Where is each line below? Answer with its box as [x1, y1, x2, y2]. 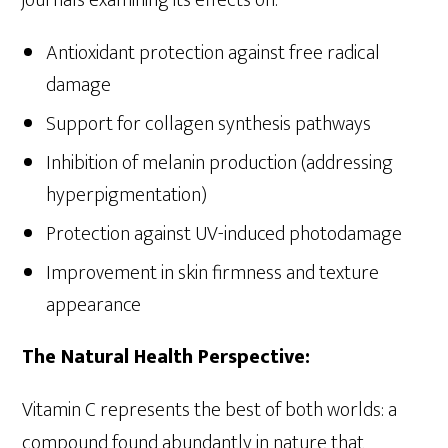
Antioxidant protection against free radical [46, 35, 381, 70]
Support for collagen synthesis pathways [46, 106, 372, 141]
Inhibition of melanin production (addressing [46, 145, 394, 180]
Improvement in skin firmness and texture [46, 255, 380, 290]
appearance [46, 287, 142, 322]
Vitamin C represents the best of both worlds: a [22, 392, 398, 427]
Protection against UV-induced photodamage [46, 216, 403, 251]
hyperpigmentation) [46, 177, 208, 212]
